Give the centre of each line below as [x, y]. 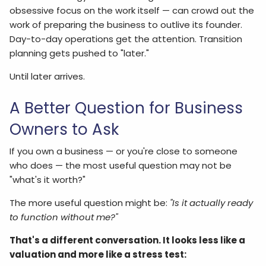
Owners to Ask [64, 129]
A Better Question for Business [126, 108]
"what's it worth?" [48, 180]
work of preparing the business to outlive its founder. [126, 25]
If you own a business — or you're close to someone [124, 151]
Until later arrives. [47, 76]
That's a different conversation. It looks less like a [128, 240]
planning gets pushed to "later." [80, 53]
